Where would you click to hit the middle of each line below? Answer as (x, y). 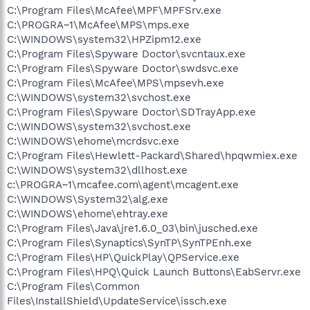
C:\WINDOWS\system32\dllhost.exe (97, 170)
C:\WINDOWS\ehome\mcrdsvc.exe (93, 141)
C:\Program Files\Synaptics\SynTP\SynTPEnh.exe (129, 243)
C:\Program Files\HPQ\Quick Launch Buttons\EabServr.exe (154, 272)
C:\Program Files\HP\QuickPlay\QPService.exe (123, 257)
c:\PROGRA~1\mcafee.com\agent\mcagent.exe (123, 184)
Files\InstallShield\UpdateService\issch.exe (117, 301)
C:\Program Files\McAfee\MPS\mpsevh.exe (116, 83)
